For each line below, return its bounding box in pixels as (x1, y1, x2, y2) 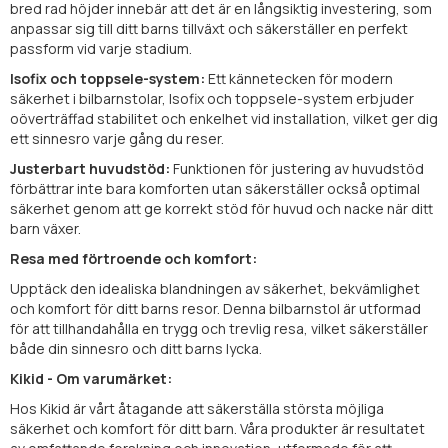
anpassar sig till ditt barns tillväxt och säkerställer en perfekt (10, 18, 408, 38)
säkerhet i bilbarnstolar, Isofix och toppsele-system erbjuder (10, 88, 414, 108)
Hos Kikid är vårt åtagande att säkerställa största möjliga (10, 398, 384, 418)
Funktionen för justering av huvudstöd (170, 158, 424, 178)
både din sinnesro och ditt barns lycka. (10, 338, 262, 358)
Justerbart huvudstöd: (10, 158, 170, 178)
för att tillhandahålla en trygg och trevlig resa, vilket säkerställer (10, 318, 428, 338)
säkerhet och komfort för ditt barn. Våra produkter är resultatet (10, 418, 425, 438)
